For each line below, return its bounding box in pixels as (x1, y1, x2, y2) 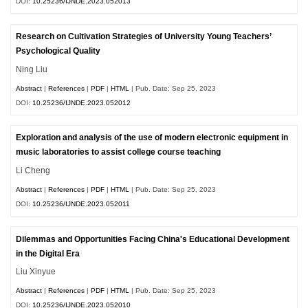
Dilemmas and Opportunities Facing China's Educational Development (16, 234, 290, 243)
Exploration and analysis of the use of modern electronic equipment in (16, 133, 289, 142)
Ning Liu (16, 65, 48, 74)
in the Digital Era (16, 249, 80, 258)
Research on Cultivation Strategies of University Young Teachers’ (16, 32, 272, 41)
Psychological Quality (16, 47, 101, 56)
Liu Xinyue (16, 267, 56, 276)
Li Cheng (16, 166, 51, 175)
